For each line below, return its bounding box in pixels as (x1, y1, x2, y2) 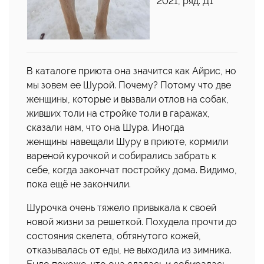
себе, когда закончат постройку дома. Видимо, (27, 164, 237, 176)
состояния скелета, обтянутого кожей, (27, 230, 201, 242)
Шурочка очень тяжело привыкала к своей (27, 202, 216, 213)
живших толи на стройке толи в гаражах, (27, 108, 210, 119)
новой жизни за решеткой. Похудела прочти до (27, 216, 237, 227)
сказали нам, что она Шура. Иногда (27, 122, 184, 133)
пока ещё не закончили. (27, 179, 131, 190)
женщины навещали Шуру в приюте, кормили (27, 136, 228, 147)
